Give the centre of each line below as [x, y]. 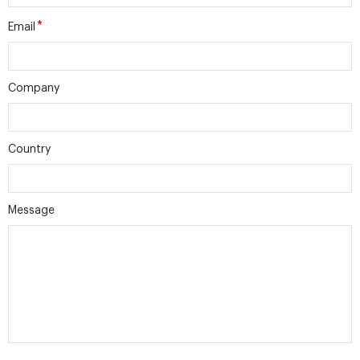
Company [34, 88]
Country [29, 149]
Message [31, 211]
